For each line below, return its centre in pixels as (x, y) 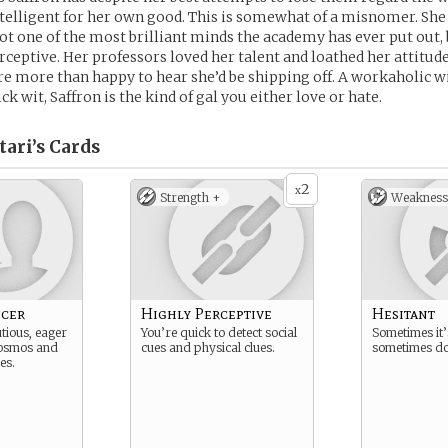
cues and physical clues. (208, 347)
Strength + (190, 197)
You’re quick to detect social (219, 332)
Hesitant (403, 313)
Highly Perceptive (206, 313)
